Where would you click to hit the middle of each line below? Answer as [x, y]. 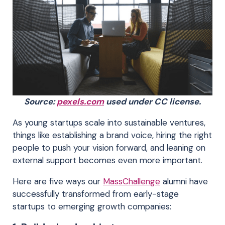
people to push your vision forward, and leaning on [109, 147]
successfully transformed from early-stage [96, 194]
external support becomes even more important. [107, 160]
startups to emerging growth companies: [92, 206]
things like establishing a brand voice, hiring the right [112, 135]
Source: [40, 101]
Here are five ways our [58, 181]
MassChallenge [132, 181]
